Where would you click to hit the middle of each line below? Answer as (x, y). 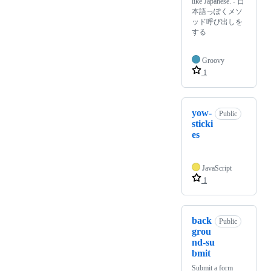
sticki (202, 124)
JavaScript (217, 168)
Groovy (213, 61)
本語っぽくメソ (217, 12)
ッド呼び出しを (217, 22)
